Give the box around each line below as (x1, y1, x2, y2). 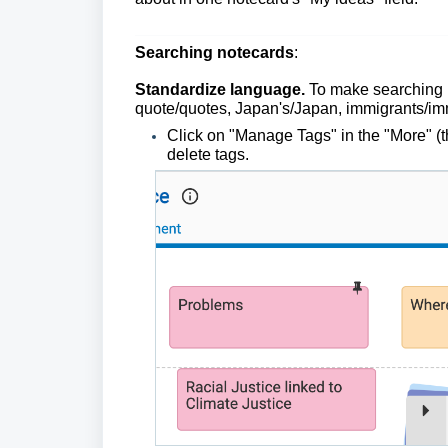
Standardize (135, 81, 226, 99)
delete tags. (167, 146, 249, 164)
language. (226, 81, 309, 99)
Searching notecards (135, 44, 294, 62)
